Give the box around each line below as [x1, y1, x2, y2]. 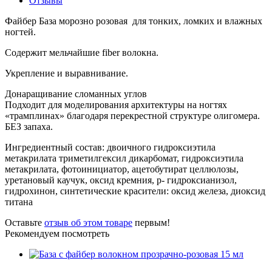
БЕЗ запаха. [5, 121, 53, 132]
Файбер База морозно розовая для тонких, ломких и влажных [5, 15, 262, 26]
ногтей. [5, 26, 36, 37]
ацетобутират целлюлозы [132, 163, 236, 174]
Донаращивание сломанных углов [5, 88, 147, 99]
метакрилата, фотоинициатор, [5, 163, 132, 174]
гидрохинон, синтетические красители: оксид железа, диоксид [5, 185, 265, 196]
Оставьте [5, 217, 44, 228]
